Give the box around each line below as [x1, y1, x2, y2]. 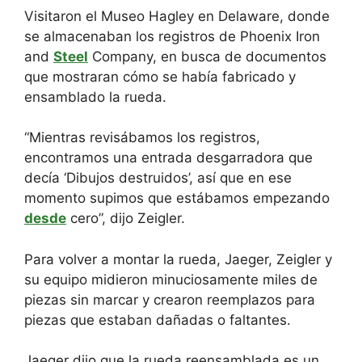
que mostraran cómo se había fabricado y [24, 68, 296, 85]
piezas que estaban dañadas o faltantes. [24, 311, 291, 328]
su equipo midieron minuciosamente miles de [24, 271, 318, 288]
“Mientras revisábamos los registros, [24, 129, 260, 146]
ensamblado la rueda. [24, 88, 166, 105]
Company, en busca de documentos [88, 48, 326, 65]
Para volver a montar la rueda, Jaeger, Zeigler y [24, 250, 332, 267]
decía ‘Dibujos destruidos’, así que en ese [24, 170, 292, 187]
